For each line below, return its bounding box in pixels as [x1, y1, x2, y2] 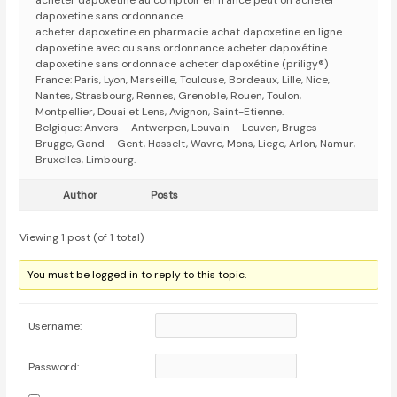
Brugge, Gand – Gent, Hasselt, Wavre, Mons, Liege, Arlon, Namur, [35, 136, 356, 152]
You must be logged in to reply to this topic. [27, 268, 247, 283]
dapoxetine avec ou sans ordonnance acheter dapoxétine [35, 41, 328, 56]
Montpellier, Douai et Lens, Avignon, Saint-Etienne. [35, 105, 284, 120]
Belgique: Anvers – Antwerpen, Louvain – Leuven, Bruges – [35, 121, 328, 136]
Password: [28, 360, 80, 375]
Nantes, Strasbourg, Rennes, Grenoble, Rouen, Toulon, [35, 89, 302, 104]
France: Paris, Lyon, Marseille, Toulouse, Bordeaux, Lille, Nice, [35, 73, 331, 88]
